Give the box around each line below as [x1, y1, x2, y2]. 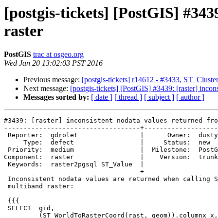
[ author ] [176, 93, 204, 102]
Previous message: [23, 75, 82, 84]
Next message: [23, 84, 70, 93]
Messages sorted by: [23, 93, 89, 102]
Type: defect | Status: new [4, 139, 23, 146]
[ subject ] [144, 93, 174, 102]
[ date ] [91, 93, 112, 102]
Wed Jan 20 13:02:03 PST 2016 [4, 59, 103, 68]
